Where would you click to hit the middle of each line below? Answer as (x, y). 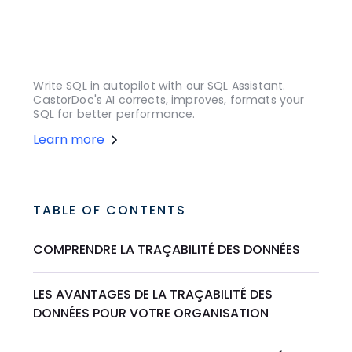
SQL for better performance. (114, 114)
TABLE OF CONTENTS (110, 211)
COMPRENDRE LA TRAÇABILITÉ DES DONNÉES (167, 250)
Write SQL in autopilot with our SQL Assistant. (159, 86)
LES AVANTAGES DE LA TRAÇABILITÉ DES (153, 295)
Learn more (69, 140)
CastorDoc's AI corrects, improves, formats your (169, 100)
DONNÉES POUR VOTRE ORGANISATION (151, 313)
